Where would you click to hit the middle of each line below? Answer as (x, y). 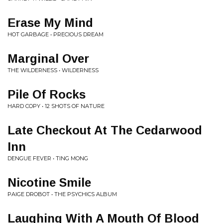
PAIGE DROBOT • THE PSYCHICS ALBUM (62, 194)
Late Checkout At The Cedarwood (105, 130)
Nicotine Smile (49, 182)
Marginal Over (48, 58)
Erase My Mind (50, 23)
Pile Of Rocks (47, 94)
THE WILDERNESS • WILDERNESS (53, 70)
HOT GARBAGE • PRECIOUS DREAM (56, 34)
